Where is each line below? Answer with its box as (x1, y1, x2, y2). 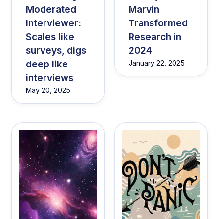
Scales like (26, 30, 75, 43)
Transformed (129, 17, 188, 29)
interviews (26, 71, 74, 84)
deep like (26, 58, 68, 70)
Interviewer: (26, 17, 82, 29)
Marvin (129, 3, 160, 15)
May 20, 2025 (26, 86, 71, 94)
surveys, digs (26, 44, 87, 56)
